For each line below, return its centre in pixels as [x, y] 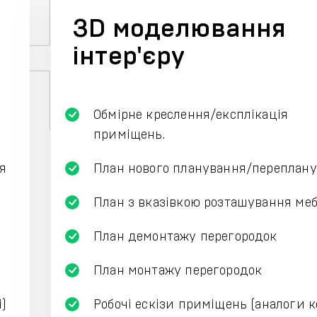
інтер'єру [129, 57]
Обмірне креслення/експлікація [191, 115]
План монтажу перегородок [178, 271]
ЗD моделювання [179, 29]
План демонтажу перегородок [185, 237]
